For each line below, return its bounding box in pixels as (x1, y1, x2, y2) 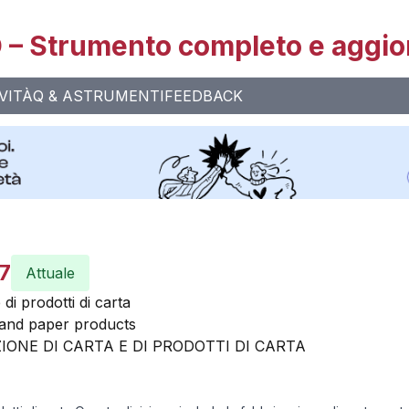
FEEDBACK (164, 87, 243, 105)
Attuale (26, 264, 75, 282)
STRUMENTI (73, 87, 164, 105)
